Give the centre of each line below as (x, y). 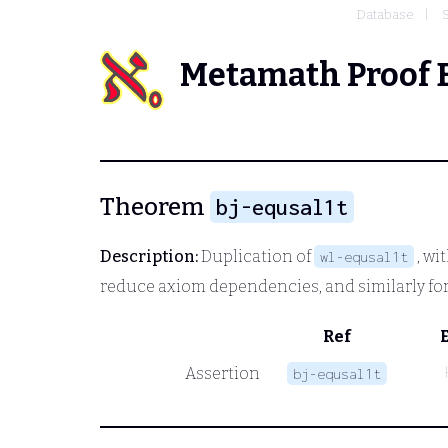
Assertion (222, 373)
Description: (149, 256)
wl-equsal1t (364, 256)
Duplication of (256, 256)
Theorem (155, 207)
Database (385, 14)
